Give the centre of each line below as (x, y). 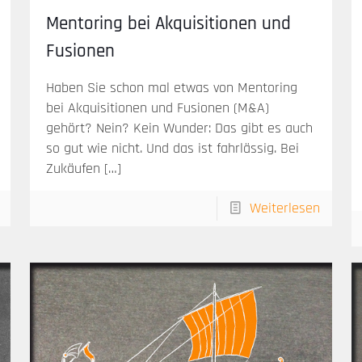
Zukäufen (73, 169)
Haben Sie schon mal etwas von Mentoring (171, 88)
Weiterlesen (285, 208)
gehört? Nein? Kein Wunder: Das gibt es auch (179, 128)
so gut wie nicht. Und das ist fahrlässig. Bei (172, 149)
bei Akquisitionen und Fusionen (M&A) (157, 108)
